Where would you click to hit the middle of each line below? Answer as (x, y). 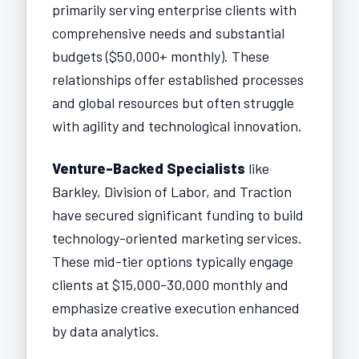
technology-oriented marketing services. (177, 238)
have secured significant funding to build (178, 214)
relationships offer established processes (178, 79)
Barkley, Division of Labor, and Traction (172, 191)
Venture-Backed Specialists (149, 168)
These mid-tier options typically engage (173, 261)
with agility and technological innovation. (177, 125)
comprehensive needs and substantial (168, 32)
